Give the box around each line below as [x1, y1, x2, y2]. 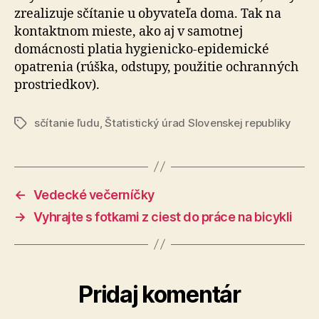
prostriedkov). [14, 76, 100, 93]
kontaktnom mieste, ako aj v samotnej [14, 23, 243, 40]
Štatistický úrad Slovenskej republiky [105, 115, 291, 130]
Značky [14, 116, 51, 130]
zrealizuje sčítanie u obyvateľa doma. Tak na [14, 5, 281, 22]
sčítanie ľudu [34, 115, 100, 130]
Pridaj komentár [78, 280, 241, 308]
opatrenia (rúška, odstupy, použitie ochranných [14, 58, 298, 75]
